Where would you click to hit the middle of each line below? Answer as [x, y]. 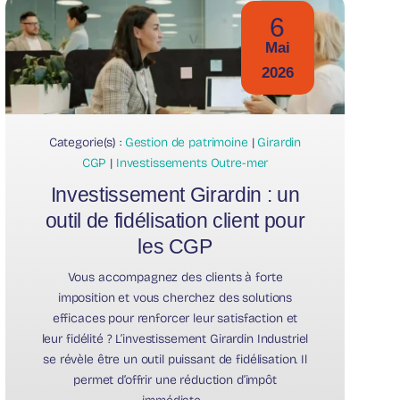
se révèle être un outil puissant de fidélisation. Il [175, 360]
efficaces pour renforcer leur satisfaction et [175, 319]
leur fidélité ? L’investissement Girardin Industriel [175, 339]
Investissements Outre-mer [192, 163]
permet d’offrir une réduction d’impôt [175, 380]
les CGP [175, 247]
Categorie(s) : [87, 143]
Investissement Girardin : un [175, 195]
